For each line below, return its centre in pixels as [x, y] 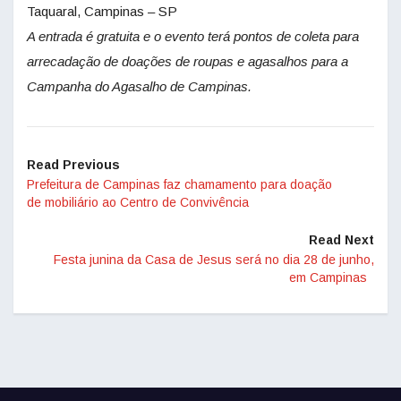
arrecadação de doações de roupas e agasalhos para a [188, 62]
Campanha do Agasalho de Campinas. [139, 87]
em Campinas [332, 278]
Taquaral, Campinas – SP [102, 12]
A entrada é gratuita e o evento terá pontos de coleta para [193, 37]
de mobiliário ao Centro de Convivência [138, 203]
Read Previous [73, 165]
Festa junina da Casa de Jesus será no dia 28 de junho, [214, 260]
